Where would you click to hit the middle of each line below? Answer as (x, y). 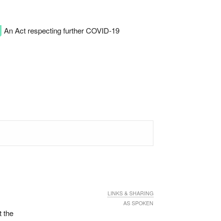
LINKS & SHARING (130, 193)
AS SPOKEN (138, 203)
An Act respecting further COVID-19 (60, 30)
